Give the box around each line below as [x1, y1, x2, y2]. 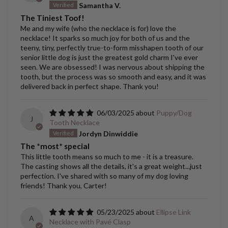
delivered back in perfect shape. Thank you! [20, 82, 159, 91]
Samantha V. [78, 1, 121, 10]
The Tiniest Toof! [20, 13, 84, 23]
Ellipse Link [156, 208, 191, 217]
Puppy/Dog [156, 108, 192, 118]
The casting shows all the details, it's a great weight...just [20, 162, 202, 171]
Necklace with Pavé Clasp [49, 217, 131, 226]
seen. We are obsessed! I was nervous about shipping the [20, 63, 205, 72]
